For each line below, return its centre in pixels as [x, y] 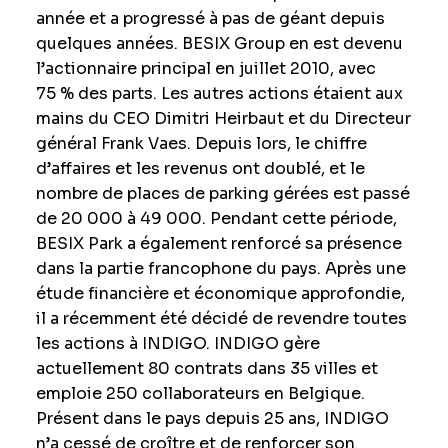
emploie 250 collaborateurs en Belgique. [200, 394]
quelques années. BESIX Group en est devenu [219, 44]
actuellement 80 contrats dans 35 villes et [206, 369]
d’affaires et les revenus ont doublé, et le [200, 169]
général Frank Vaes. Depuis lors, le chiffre [201, 144]
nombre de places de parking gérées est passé [222, 194]
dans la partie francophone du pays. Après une [220, 269]
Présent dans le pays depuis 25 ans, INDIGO [212, 419]
